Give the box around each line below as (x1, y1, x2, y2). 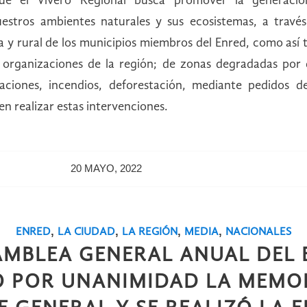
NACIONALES (225, 225, 291, 238)
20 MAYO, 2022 (71, 162, 143, 174)
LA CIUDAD (57, 225, 115, 238)
